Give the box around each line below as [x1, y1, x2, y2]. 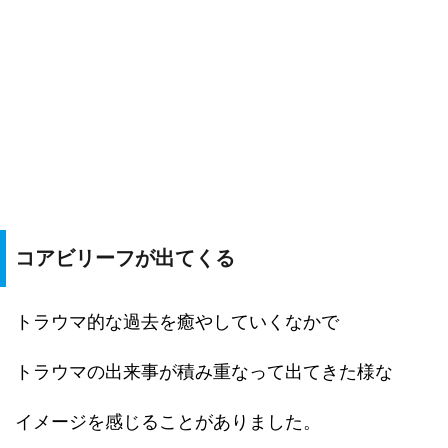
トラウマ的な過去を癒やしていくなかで [15, 311, 339, 332]
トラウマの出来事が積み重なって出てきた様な [15, 361, 393, 382]
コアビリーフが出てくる [15, 247, 235, 269]
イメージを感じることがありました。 [15, 411, 321, 432]
